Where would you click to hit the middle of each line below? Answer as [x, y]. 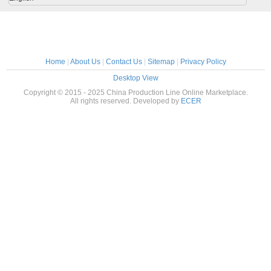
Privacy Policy [203, 62]
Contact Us [124, 62]
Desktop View [135, 78]
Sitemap [161, 62]
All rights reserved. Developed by [125, 101]
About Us [85, 62]
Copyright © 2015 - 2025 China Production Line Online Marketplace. [135, 93]
